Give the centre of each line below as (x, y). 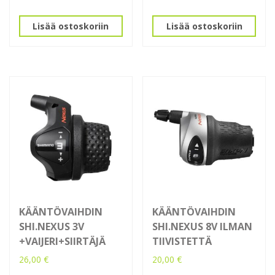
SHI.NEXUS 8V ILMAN (203, 226)
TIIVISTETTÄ (182, 241)
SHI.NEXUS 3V (52, 226)
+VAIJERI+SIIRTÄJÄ (62, 241)
